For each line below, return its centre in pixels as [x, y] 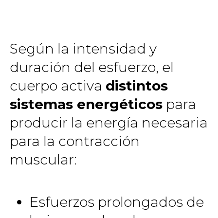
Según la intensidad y [83, 49]
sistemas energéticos [86, 104]
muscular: [43, 160]
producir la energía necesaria [109, 123]
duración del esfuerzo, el [92, 67]
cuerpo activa [58, 86]
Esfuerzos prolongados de [117, 202]
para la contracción [75, 141]
